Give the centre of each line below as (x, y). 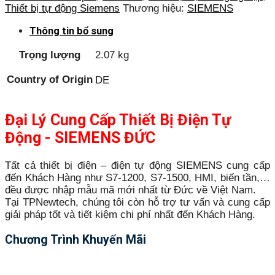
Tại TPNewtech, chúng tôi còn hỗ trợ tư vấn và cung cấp (137, 202)
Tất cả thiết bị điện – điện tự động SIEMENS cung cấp (137, 165)
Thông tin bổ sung (72, 31)
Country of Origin (50, 80)
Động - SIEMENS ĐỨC (80, 137)
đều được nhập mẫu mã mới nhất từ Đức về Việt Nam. (130, 190)
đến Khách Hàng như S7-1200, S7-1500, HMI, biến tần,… (137, 177)
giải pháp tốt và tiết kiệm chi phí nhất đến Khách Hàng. (130, 214)
